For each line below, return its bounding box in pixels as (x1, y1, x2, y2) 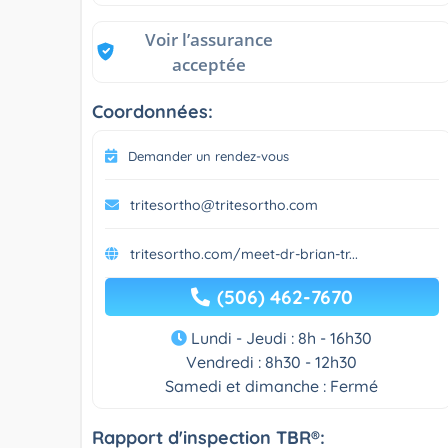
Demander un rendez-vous (128, 147, 289, 164)
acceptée (172, 52, 246, 76)
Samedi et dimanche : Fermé (165, 375, 379, 396)
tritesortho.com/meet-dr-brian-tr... (130, 244, 358, 263)
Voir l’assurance (145, 27, 273, 51)
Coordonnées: (92, 99, 213, 123)
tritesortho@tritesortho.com (130, 195, 318, 214)
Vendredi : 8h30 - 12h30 (186, 351, 358, 372)
